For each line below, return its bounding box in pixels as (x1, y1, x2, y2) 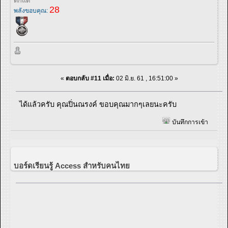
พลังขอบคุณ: (14, 7, 49, 15)
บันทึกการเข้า (170, 118, 208, 126)
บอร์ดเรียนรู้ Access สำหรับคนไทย (14, 161, 130, 170)
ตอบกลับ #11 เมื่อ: (65, 74, 115, 82)
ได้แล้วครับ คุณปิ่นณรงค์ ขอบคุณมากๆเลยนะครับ (19, 100, 177, 108)
